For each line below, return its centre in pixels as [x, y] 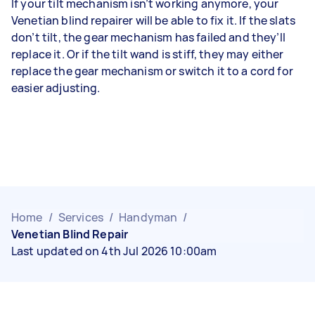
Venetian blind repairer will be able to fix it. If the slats [153, 20]
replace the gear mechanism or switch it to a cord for [152, 71]
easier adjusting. [57, 88]
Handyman [148, 217]
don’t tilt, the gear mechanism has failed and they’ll [148, 37]
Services [81, 217]
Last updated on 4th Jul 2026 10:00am [114, 251]
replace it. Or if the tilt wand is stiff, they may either [148, 54]
